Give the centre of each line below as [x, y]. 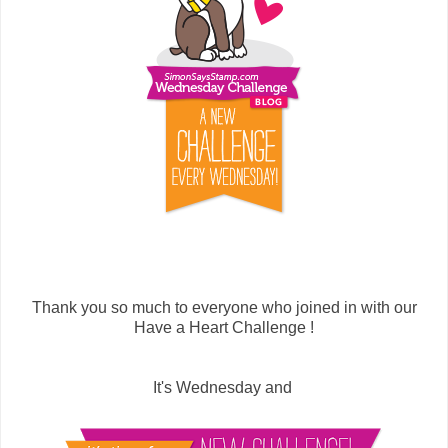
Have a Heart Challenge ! [224, 327]
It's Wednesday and [224, 387]
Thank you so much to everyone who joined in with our [224, 307]
